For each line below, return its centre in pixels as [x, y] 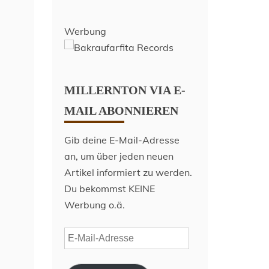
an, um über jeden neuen [119, 156]
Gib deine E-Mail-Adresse [122, 140]
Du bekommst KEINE [110, 189]
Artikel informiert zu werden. [128, 172]
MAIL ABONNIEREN [122, 110]
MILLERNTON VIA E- [125, 90]
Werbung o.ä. [95, 205]
